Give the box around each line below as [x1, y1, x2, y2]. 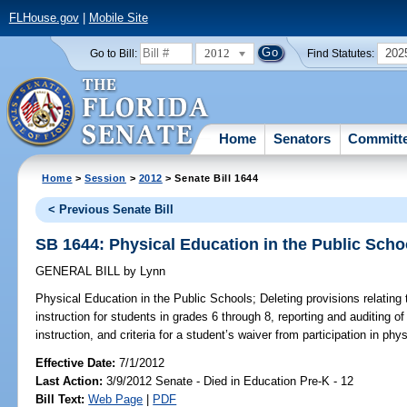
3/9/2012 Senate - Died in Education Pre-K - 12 [103, 373, 354, 388]
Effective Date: [35, 355, 120, 370]
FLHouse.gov [8, 11, 79, 25]
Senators [273, 130, 332, 146]
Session [84, 172, 127, 184]
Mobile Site [88, 11, 148, 25]
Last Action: [35, 373, 104, 388]
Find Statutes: [307, 47, 375, 59]
